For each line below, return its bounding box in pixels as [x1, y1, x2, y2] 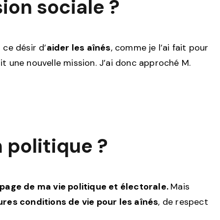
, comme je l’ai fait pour [110, 41, 209, 54]
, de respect [158, 195, 208, 208]
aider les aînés [46, 41, 111, 54]
